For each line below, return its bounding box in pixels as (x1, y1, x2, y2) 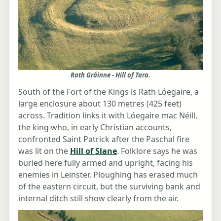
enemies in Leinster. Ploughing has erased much (18, 169, 198, 181)
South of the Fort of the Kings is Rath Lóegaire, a (18, 86, 199, 98)
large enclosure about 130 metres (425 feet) (18, 98, 182, 110)
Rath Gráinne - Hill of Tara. (71, 71, 150, 80)
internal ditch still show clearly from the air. (18, 193, 179, 204)
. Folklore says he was (117, 146, 197, 157)
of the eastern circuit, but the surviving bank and (18, 181, 200, 192)
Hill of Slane (70, 146, 117, 157)
